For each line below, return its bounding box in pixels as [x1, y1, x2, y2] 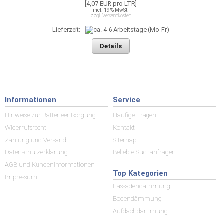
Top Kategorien [113, 169, 168, 178]
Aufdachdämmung [113, 207, 168, 215]
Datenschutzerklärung [5, 148, 68, 156]
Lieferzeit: [52, 26, 80, 33]
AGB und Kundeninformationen [5, 161, 95, 168]
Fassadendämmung [113, 183, 170, 190]
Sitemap [113, 136, 136, 144]
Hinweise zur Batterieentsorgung [5, 111, 96, 119]
